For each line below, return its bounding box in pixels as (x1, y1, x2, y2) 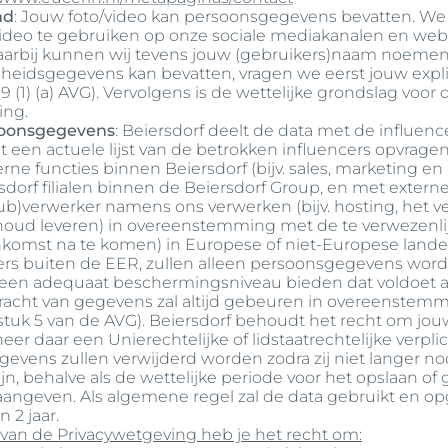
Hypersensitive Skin (224, 29, 359, 47)
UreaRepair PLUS (224, 93, 344, 111)
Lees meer (23, 96, 99, 114)
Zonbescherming (224, 125, 344, 143)
